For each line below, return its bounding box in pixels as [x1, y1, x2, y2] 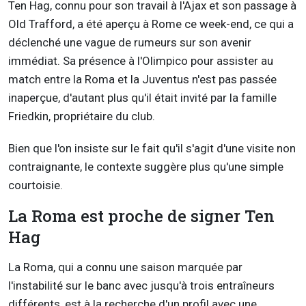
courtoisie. [8, 178, 63, 193]
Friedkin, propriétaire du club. [8, 109, 155, 124]
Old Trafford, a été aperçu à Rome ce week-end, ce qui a [8, 17, 294, 31]
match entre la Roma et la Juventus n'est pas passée [8, 72, 277, 87]
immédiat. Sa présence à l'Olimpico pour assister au [8, 54, 273, 68]
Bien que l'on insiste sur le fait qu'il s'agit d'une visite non [8, 141, 296, 156]
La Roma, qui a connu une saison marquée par [8, 260, 242, 275]
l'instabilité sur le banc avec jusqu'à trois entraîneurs [8, 279, 275, 293]
